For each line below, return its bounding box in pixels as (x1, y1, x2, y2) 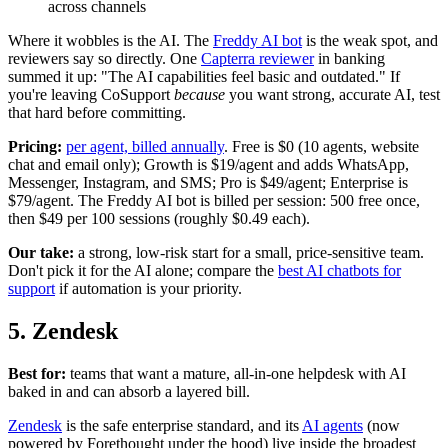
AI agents (302, 417, 363, 435)
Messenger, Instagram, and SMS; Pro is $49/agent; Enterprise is (8, 174, 408, 192)
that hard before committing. (8, 104, 186, 122)
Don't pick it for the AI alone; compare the (8, 262, 278, 280)
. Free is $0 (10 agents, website (224, 138, 419, 156)
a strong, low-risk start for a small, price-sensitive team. (74, 244, 424, 262)
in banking (314, 50, 385, 68)
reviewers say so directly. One (8, 50, 201, 68)
